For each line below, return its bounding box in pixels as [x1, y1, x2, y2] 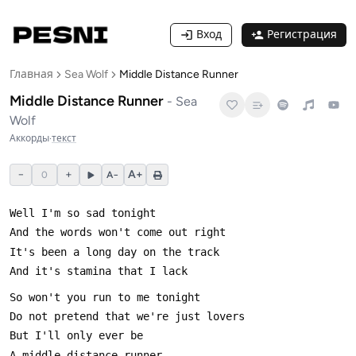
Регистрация [267, 28, 337, 41]
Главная [10, 68, 53, 81]
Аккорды [10, 133, 49, 144]
